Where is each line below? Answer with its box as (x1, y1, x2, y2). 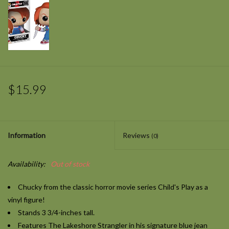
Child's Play (156, 182, 194, 192)
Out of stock (51, 159, 89, 169)
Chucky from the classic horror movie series (18, 182, 156, 192)
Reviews (123, 131, 151, 140)
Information (8, 131, 45, 140)
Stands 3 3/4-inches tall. (18, 208, 95, 217)
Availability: (8, 159, 45, 169)
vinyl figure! (8, 195, 45, 204)
